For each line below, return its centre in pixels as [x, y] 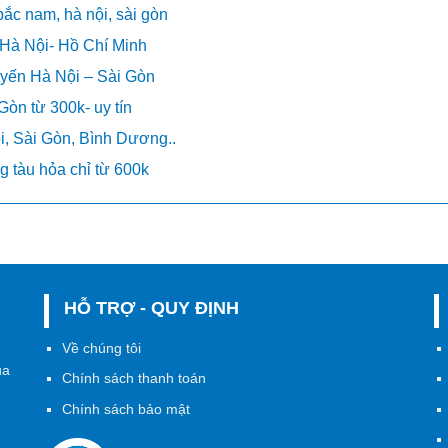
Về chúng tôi [102, 347]
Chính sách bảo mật [126, 408]
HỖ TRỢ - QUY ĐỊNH [151, 308]
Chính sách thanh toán [134, 378]
